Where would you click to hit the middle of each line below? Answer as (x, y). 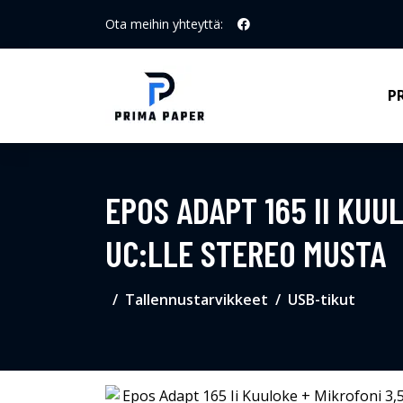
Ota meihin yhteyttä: (164, 24)
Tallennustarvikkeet (197, 300)
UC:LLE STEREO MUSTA (246, 253)
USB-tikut (322, 300)
